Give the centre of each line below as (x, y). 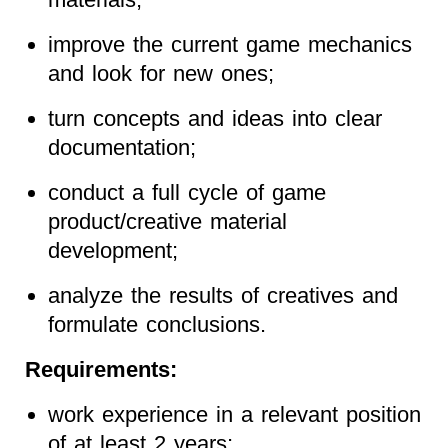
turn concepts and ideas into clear (214, 118)
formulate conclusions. (156, 324)
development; (112, 250)
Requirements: (101, 369)
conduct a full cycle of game (186, 192)
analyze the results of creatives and (222, 295)
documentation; (121, 147)
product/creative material (167, 221)
